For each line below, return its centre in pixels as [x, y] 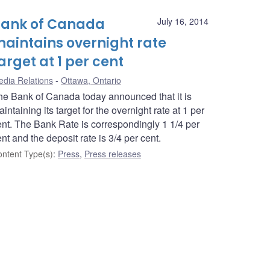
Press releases [113, 154]
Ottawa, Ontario [91, 80]
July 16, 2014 [183, 21]
